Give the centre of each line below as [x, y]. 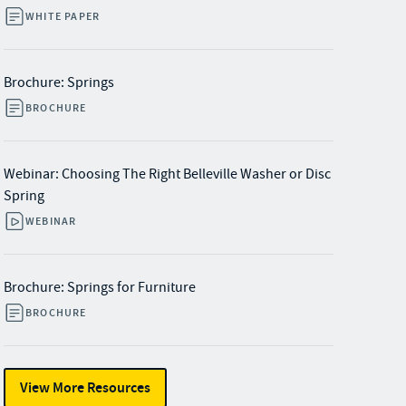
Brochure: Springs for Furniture [100, 287]
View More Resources [85, 387]
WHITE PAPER [63, 16]
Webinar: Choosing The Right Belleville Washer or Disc [167, 174]
